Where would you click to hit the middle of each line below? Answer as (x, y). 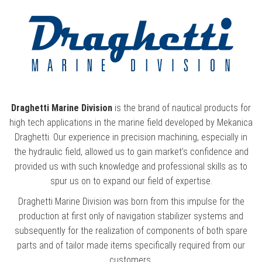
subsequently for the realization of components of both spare (131, 231)
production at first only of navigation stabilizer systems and (131, 216)
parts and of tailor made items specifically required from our (131, 246)
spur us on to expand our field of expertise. (131, 181)
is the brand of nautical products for (182, 108)
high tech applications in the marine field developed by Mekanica (131, 123)
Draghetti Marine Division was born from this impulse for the (131, 202)
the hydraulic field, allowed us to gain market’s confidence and (131, 152)
